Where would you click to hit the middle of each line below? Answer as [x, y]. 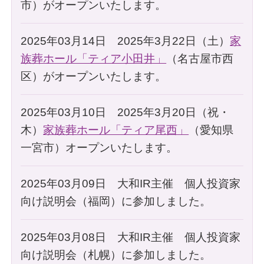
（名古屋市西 [200, 58]
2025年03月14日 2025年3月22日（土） [126, 41]
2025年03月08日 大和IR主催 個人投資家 [131, 237]
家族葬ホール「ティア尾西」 [116, 130]
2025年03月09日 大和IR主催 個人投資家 [131, 183]
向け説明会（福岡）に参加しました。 [116, 201]
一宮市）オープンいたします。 [99, 147]
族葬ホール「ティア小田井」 [94, 58]
